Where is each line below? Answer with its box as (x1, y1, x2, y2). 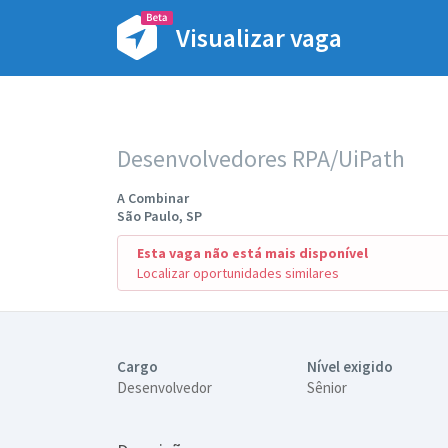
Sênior (307, 378, 347, 397)
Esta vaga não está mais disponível (137, 244, 368, 262)
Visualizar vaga (176, 20, 342, 54)
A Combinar (117, 189, 189, 207)
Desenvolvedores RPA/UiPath (117, 143, 405, 174)
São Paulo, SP (117, 207, 202, 225)
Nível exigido (307, 357, 393, 376)
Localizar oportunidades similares (137, 264, 339, 282)
